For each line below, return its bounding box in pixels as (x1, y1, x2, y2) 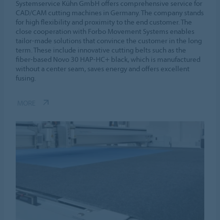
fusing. (16, 73, 36, 82)
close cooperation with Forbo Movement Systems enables (16, 26, 195, 36)
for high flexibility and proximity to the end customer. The (16, 17, 192, 27)
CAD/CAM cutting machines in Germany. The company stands (16, 7, 204, 17)
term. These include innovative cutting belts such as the (16, 45, 187, 55)
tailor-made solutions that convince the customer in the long (16, 35, 202, 45)
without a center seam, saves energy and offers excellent (16, 63, 190, 73)
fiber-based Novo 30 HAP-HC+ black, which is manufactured (16, 54, 201, 64)
